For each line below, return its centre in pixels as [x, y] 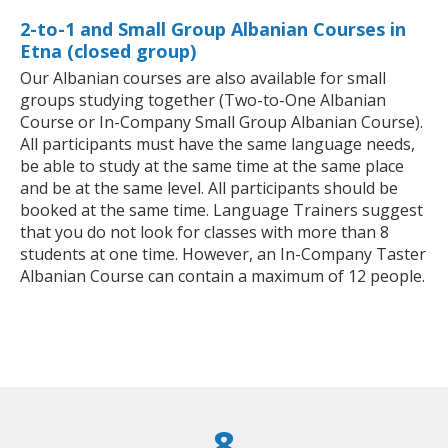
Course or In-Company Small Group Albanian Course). [221, 122]
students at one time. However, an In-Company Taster [223, 254]
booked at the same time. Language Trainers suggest [221, 210]
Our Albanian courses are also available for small [203, 78]
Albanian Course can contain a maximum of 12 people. [222, 276]
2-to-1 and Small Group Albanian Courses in [213, 29]
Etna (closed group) [108, 51]
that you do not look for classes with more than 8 [204, 232]
